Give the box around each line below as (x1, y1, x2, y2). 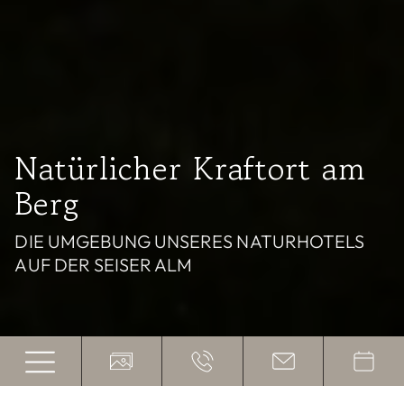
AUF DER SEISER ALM (14, 252, 193, 276)
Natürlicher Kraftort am (14, 144, 366, 191)
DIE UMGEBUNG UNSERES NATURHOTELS (14, 229, 365, 252)
